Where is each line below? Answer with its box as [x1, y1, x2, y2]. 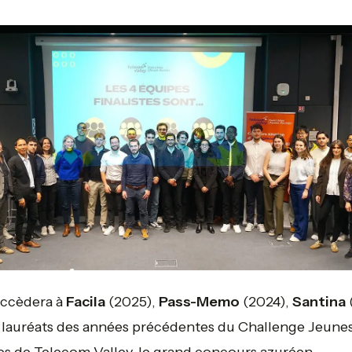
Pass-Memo [158, 293, 240, 311]
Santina [291, 293, 346, 311]
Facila [65, 293, 105, 311]
